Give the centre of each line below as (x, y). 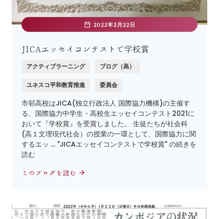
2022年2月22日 (114, 24)
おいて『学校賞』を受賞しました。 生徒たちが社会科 (105, 123)
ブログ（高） (117, 66)
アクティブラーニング (56, 66)
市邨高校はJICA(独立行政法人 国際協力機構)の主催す (106, 103)
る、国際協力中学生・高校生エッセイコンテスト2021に (108, 113)
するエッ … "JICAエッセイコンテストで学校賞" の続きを (109, 144)
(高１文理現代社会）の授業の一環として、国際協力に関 (109, 134)
